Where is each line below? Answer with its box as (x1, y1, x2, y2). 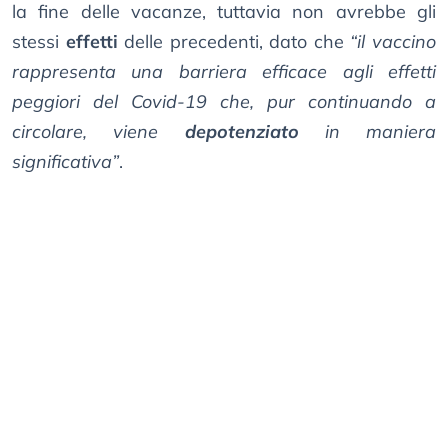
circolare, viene (12, 120, 185, 144)
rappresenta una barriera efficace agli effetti (12, 60, 436, 84)
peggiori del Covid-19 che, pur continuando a (12, 90, 436, 114)
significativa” (12, 150, 119, 174)
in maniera (298, 120, 436, 144)
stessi (12, 30, 66, 54)
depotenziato (184, 120, 299, 144)
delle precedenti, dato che (117, 30, 351, 54)
